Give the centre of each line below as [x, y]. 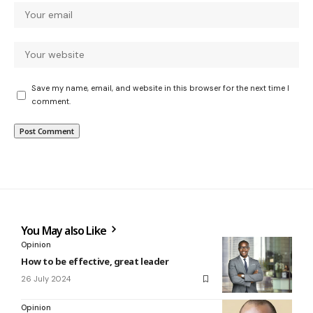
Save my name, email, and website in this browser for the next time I [160, 88]
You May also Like [65, 231]
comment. [51, 102]
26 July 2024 [46, 279]
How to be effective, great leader [95, 262]
